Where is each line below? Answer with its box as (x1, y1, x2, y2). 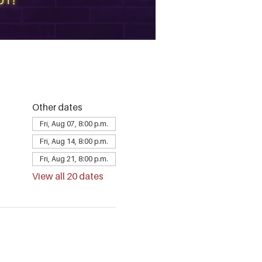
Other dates (32, 101, 82, 113)
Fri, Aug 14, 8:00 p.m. (39, 137, 108, 146)
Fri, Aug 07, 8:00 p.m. (39, 119, 108, 128)
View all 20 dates (32, 170, 104, 182)
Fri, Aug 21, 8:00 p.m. (39, 154, 108, 163)
